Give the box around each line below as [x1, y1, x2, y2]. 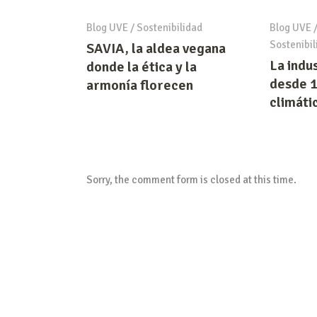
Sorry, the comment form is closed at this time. [86, 173, 296, 186]
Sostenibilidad [137, 21, 202, 34]
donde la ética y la [86, 57, 197, 76]
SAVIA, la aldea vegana [86, 39, 226, 57]
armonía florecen [86, 76, 193, 94]
